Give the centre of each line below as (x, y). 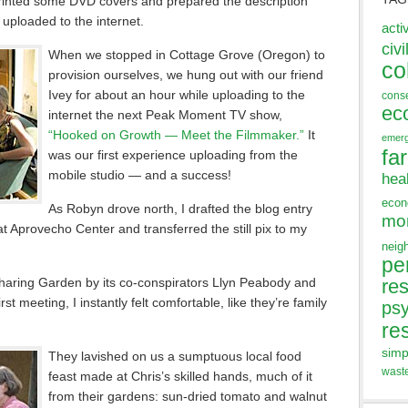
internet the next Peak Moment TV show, (165, 115)
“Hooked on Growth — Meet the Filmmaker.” (176, 135)
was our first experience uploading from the (173, 155)
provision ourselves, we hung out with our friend (186, 75)
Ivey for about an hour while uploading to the (177, 95)
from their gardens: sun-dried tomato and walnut (188, 396)
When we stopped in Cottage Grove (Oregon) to (187, 55)
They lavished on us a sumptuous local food (175, 356)
